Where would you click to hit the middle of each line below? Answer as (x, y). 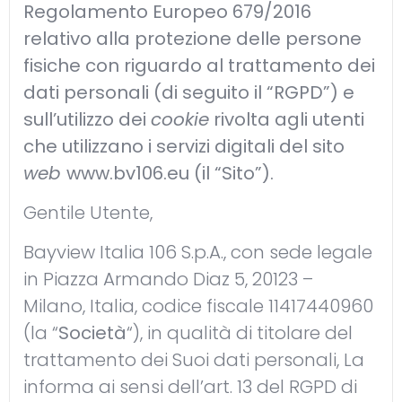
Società (92, 333)
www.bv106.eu (128, 173)
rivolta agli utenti (287, 119)
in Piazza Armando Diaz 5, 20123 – (168, 280)
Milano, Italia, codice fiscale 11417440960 (198, 306)
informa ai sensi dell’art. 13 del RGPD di (190, 387)
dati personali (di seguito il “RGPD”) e (189, 92)
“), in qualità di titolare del (240, 333)
